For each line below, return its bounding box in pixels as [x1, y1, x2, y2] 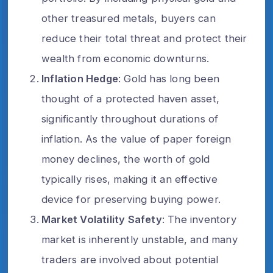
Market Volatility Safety [41, 213, 162, 225]
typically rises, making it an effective [41, 172, 218, 185]
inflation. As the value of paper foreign [41, 132, 231, 145]
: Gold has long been [118, 72, 219, 85]
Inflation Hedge [41, 72, 118, 85]
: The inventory [161, 213, 236, 225]
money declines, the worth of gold [41, 152, 210, 165]
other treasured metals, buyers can [41, 12, 216, 24]
